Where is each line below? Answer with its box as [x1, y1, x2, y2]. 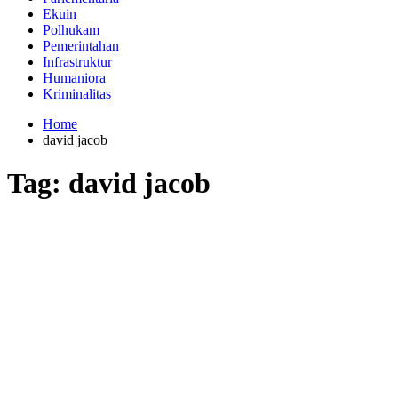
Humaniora [43, 70, 106, 85]
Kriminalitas [43, 86, 111, 101]
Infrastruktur [43, 54, 112, 69]
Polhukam [43, 22, 99, 37]
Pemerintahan [43, 38, 119, 53]
